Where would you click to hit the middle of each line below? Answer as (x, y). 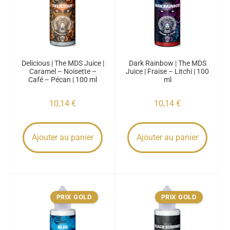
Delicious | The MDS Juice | (63, 63)
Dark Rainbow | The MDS (167, 63)
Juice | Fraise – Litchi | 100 (167, 71)
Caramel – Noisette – (63, 71)
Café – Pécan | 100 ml (63, 80)
